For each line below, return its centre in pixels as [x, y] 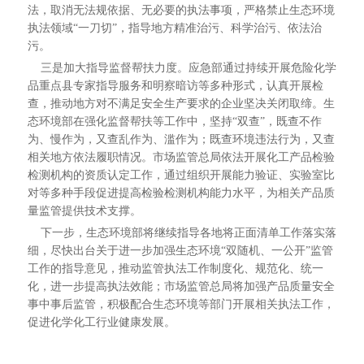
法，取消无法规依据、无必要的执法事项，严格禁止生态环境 [181, 10]
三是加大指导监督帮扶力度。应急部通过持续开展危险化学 [182, 68]
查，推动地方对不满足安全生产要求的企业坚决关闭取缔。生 [181, 104]
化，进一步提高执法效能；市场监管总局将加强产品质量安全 [181, 286]
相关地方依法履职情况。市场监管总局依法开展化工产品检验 [181, 157]
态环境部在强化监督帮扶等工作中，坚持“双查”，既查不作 [174, 121]
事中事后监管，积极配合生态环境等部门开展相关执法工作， [181, 304]
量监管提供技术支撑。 [84, 211]
